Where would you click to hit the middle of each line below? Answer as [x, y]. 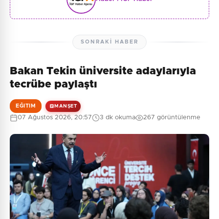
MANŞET [66, 106]
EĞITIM [26, 106]
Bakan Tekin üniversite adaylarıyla [103, 71]
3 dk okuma [118, 118]
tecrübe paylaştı [54, 85]
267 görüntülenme [172, 118]
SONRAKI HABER [109, 42]
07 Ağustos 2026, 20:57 [55, 118]
